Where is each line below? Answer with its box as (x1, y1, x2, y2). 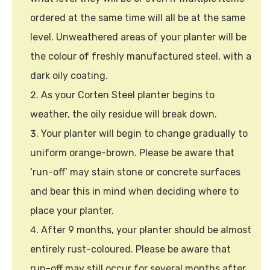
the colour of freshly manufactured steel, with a (30, 50, 251, 62)
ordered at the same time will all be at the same (30, 11, 245, 24)
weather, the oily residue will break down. (30, 108, 217, 120)
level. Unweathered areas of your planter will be (30, 31, 246, 43)
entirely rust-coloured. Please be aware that (30, 243, 231, 255)
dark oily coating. (30, 69, 108, 81)
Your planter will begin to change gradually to (41, 127, 248, 139)
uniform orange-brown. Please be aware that (30, 146, 234, 159)
